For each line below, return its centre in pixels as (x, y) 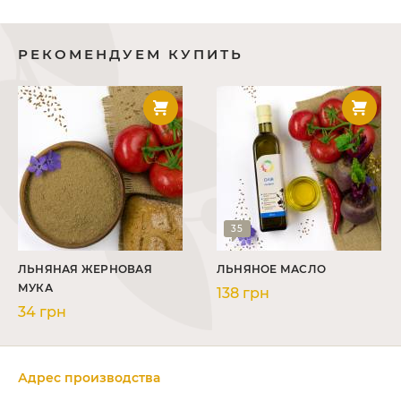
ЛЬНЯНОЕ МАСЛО (272, 269)
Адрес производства (89, 378)
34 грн (42, 312)
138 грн (243, 293)
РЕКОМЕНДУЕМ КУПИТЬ (131, 54)
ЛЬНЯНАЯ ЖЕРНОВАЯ (85, 269)
